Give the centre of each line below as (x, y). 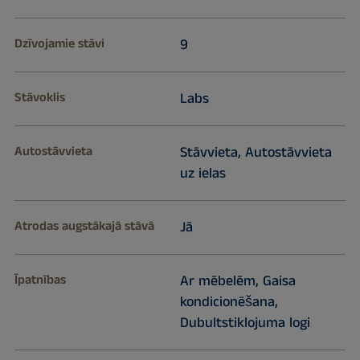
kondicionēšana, (229, 303)
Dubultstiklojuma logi (245, 323)
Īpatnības (40, 280)
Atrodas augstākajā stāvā (84, 227)
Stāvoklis (39, 98)
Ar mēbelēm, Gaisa (237, 282)
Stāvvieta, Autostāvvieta (256, 153)
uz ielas (202, 174)
